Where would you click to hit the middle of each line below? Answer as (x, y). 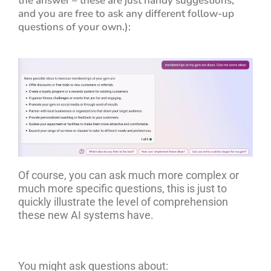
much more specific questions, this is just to (122, 189)
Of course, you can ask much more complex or (129, 175)
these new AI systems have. (86, 215)
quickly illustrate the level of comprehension (123, 202)
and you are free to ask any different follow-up (126, 13)
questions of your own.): (74, 27)
